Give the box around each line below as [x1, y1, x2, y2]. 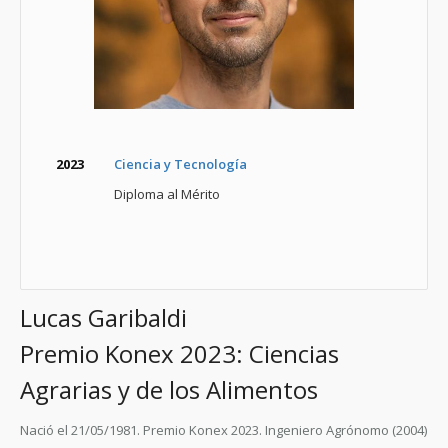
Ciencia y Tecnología [114, 155, 247, 173]
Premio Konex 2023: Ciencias [20, 337, 339, 370]
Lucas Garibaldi [20, 301, 187, 334]
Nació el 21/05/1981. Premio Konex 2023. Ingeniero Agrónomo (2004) [20, 421, 427, 439]
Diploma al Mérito [114, 185, 220, 203]
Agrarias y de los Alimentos [20, 373, 318, 406]
